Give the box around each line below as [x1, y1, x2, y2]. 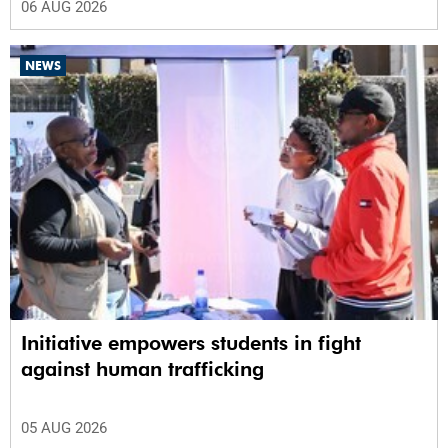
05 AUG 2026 [21, 418, 107, 437]
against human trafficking [21, 356, 264, 381]
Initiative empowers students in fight [21, 330, 361, 355]
